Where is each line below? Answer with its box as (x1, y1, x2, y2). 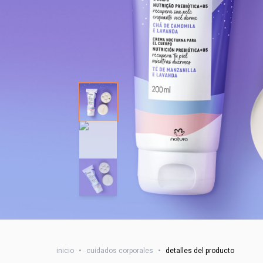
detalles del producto (166, 247, 234, 255)
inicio (56, 247, 74, 255)
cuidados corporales (86, 247, 153, 255)
